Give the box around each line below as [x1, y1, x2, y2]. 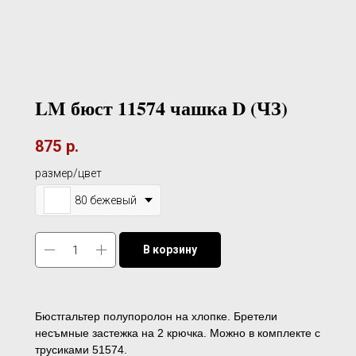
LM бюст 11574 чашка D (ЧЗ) [35, 94, 288, 122]
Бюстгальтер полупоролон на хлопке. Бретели [35, 310, 277, 323]
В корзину [143, 243, 197, 257]
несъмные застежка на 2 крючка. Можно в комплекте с [35, 327, 320, 340]
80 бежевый [75, 193, 137, 207]
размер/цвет [35, 167, 102, 180]
